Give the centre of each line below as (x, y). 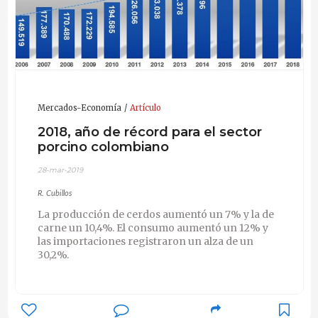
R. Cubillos (54, 193)
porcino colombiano (103, 146)
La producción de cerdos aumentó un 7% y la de (155, 214)
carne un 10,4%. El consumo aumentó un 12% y (153, 228)
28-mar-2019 (60, 170)
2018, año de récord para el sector (149, 131)
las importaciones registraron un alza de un (145, 241)
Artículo (145, 108)
